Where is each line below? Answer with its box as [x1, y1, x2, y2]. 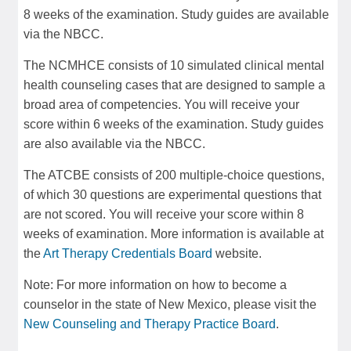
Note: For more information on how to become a [24, 277, 287, 291]
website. [212, 246, 262, 260]
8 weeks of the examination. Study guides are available [24, 7, 329, 21]
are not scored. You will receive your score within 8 [24, 207, 304, 221]
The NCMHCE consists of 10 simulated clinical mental [24, 58, 324, 72]
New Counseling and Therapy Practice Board [24, 317, 276, 331]
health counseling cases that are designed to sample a [24, 78, 325, 92]
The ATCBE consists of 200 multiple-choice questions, [24, 168, 324, 182]
